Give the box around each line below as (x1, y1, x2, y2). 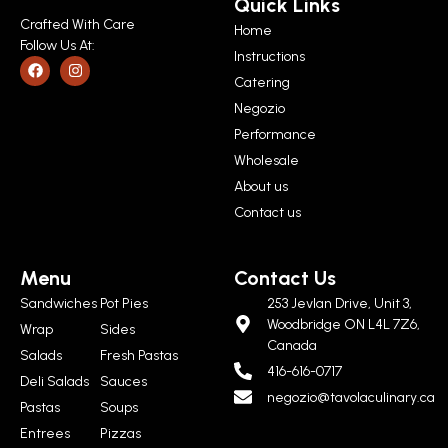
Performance (234, 125, 316, 143)
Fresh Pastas (100, 346, 178, 364)
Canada (266, 336, 317, 354)
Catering (234, 73, 290, 91)
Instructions (234, 47, 305, 65)
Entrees (20, 424, 70, 442)
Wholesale (234, 151, 299, 169)
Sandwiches (20, 294, 97, 312)
